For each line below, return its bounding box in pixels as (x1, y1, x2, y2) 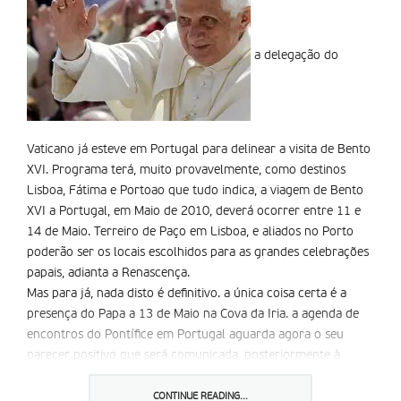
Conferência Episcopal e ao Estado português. (27, 370, 281, 382)
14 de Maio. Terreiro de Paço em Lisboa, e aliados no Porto (27, 226, 354, 238)
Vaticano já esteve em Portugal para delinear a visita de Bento (27, 143, 371, 156)
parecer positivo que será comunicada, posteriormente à (27, 349, 340, 362)
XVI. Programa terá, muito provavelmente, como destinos (27, 164, 346, 176)
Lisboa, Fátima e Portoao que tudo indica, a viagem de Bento (27, 184, 363, 197)
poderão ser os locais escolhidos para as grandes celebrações (27, 246, 369, 259)
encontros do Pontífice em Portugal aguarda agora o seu (27, 328, 344, 341)
